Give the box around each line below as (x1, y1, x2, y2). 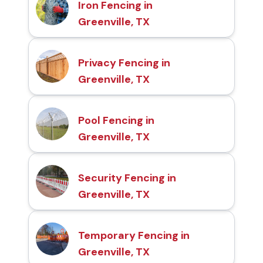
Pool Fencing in (78, 113, 154, 127)
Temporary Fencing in (78, 228, 190, 242)
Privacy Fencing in (78, 55, 170, 70)
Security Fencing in (78, 170, 176, 185)
